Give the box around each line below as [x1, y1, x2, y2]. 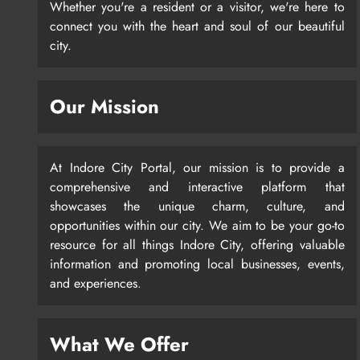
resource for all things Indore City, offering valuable [50, 235, 345, 255]
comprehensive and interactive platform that [50, 178, 345, 197]
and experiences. [50, 274, 141, 293]
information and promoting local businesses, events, [50, 255, 345, 274]
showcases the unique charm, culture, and [50, 197, 345, 216]
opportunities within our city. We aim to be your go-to [50, 216, 345, 235]
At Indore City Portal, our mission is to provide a [50, 158, 345, 178]
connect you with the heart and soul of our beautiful [50, 17, 345, 36]
